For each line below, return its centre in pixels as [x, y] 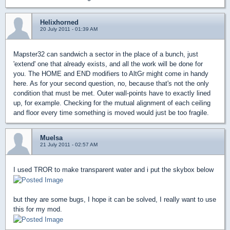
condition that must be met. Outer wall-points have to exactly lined [112, 93]
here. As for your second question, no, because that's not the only [111, 84]
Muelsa [51, 138]
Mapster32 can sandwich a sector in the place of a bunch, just [106, 54]
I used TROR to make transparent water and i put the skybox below [113, 170]
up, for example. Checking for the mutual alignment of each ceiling [112, 103]
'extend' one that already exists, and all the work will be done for [108, 64]
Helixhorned [59, 23]
